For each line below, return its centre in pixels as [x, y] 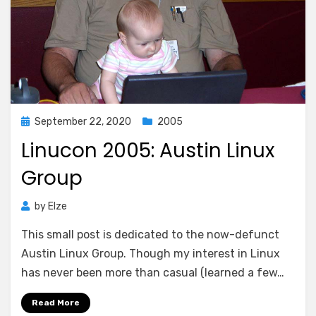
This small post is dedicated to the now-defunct [150, 235]
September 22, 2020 [83, 122]
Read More [56, 303]
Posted [37, 121]
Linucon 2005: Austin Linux [148, 151]
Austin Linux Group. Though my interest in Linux [151, 254]
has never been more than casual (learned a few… [153, 273]
